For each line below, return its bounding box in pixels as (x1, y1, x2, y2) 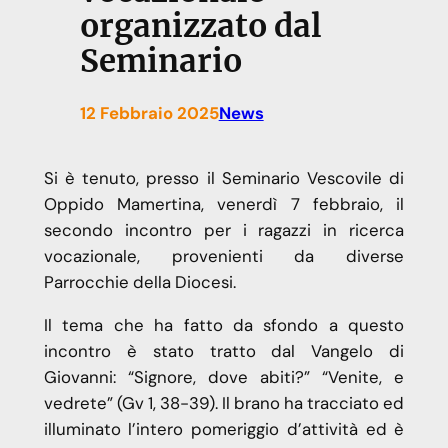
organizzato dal (79, 7, 322, 46)
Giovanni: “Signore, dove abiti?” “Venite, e (43, 366, 405, 389)
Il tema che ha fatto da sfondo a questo (43, 314, 405, 337)
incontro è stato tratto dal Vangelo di (43, 340, 405, 363)
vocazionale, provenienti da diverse (43, 245, 405, 268)
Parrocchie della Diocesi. (43, 271, 236, 294)
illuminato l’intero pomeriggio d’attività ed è (43, 418, 405, 441)
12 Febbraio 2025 (79, 102, 219, 125)
